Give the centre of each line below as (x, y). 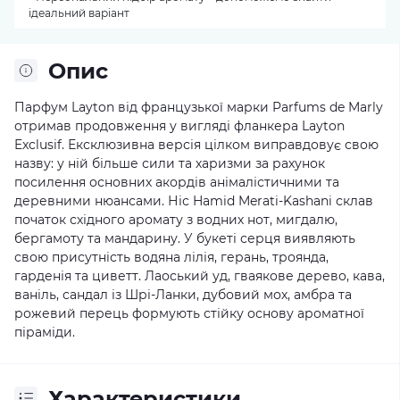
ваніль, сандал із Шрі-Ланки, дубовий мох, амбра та (183, 294)
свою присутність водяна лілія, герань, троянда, (171, 257)
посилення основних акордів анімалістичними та (177, 182)
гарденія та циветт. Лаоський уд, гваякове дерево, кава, (200, 275)
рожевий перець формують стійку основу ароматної (189, 313)
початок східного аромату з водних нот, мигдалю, (176, 219)
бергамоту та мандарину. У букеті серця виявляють (185, 238)
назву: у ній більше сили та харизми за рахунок (170, 163)
